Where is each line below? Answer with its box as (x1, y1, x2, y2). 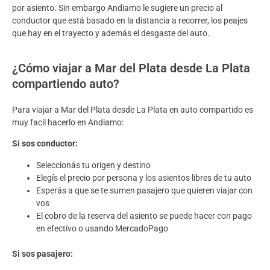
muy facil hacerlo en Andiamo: (12, 117, 124, 127)
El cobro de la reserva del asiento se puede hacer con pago (36, 210, 252, 221)
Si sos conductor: (12, 139, 78, 149)
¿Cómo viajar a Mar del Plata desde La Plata (12, 60, 250, 75)
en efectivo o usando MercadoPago (36, 223, 168, 233)
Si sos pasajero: (12, 248, 73, 259)
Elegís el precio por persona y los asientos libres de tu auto (36, 172, 251, 183)
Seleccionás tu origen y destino (36, 160, 152, 170)
